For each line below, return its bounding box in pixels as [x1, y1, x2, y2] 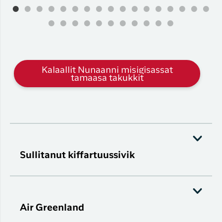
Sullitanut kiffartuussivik [20, 151, 135, 160]
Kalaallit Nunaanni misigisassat [41, 66, 173, 74]
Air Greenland [20, 204, 84, 213]
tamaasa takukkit [70, 74, 144, 82]
